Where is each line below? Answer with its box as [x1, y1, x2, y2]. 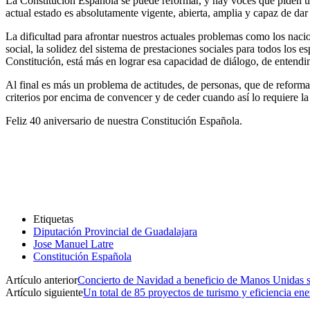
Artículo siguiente [6, 286, 83, 298]
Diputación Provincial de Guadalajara [33, 225, 197, 237]
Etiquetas [33, 212, 73, 225]
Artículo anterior [6, 273, 77, 286]
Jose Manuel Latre [33, 237, 113, 250]
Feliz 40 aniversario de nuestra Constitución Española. [6, 114, 242, 127]
